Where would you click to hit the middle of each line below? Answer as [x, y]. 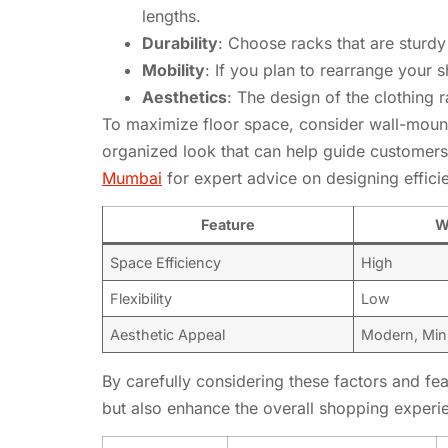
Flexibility [141, 298]
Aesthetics [184, 96]
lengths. [171, 15]
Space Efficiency [166, 262]
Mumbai [132, 177]
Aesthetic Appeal [168, 334]
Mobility [173, 69]
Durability [180, 42]
